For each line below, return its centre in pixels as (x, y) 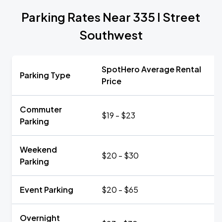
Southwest (111, 35)
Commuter (41, 109)
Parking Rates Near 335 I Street (111, 17)
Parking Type (45, 75)
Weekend (38, 149)
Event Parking (47, 190)
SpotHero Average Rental (151, 69)
